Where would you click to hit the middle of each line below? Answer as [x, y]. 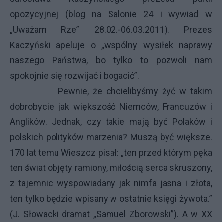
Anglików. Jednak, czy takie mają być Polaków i [111, 122]
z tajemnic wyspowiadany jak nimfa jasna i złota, [111, 183]
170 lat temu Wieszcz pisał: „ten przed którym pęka [111, 152]
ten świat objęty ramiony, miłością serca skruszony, [111, 168]
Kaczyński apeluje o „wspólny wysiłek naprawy [111, 45]
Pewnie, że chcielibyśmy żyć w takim [111, 91]
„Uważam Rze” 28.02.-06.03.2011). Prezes [111, 29]
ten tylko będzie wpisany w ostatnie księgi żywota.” [111, 198]
